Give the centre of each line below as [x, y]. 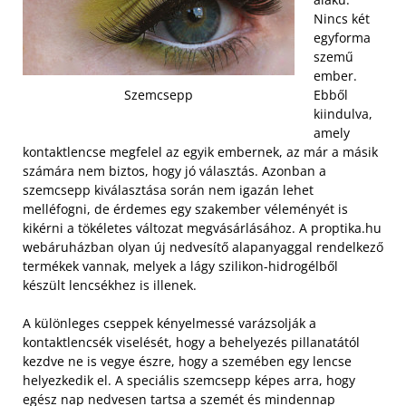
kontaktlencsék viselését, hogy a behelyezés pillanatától [191, 342]
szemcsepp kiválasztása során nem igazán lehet [168, 190]
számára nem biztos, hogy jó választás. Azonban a [174, 171]
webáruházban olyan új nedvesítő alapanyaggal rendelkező [203, 247]
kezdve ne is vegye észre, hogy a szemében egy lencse [187, 361]
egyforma [342, 38]
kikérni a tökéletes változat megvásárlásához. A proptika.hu [202, 228]
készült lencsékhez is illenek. [110, 285]
